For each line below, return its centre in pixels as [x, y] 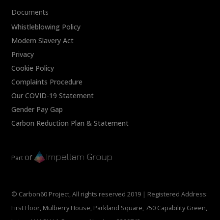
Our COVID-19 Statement [53, 95]
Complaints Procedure [47, 82]
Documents [30, 12]
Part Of [22, 158]
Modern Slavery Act [43, 40]
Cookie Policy [33, 68]
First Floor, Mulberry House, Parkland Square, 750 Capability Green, [110, 208]
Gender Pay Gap [37, 109]
